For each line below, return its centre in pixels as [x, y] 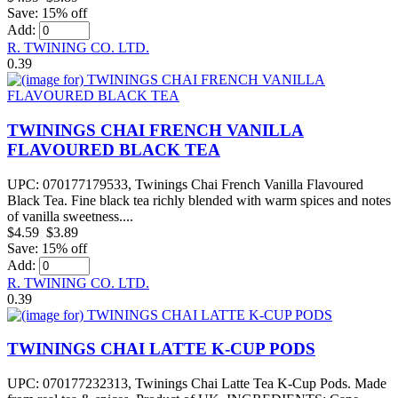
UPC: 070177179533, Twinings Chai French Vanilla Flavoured [185, 184]
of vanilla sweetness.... [70, 216]
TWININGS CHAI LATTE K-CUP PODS [161, 349]
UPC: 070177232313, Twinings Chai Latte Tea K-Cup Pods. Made [197, 384]
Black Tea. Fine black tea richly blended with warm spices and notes [199, 200]
